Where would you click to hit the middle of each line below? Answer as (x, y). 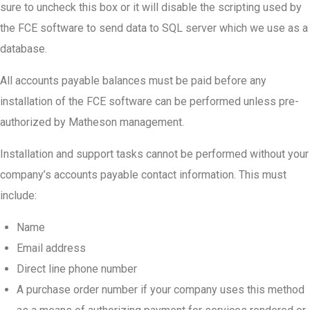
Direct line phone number (77, 269)
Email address (51, 248)
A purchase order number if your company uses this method (161, 290)
